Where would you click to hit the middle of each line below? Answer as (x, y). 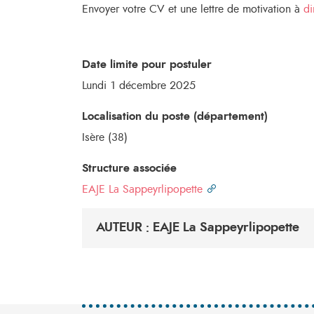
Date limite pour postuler (147, 64)
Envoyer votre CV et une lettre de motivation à (193, 9)
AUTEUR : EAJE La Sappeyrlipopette (198, 228)
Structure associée (129, 168)
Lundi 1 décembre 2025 (139, 86)
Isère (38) (105, 137)
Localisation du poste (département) (175, 116)
